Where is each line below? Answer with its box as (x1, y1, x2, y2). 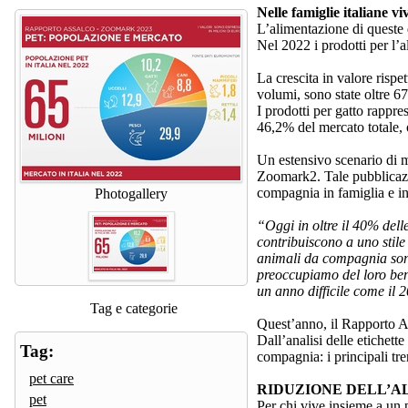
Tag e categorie (89, 300, 178, 316)
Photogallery (95, 185, 168, 201)
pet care (29, 370, 74, 386)
